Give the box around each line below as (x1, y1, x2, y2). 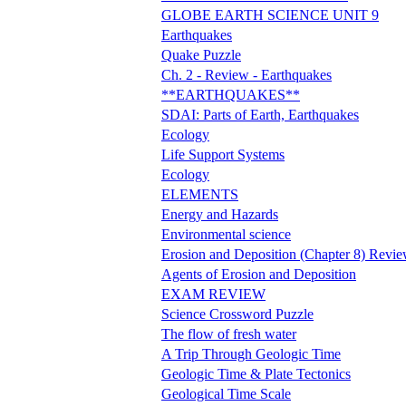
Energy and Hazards (161, 206, 278, 222)
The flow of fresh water (161, 325, 296, 342)
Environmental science (161, 226, 291, 242)
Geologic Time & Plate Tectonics (161, 365, 351, 382)
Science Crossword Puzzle (161, 305, 314, 322)
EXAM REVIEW (161, 285, 266, 302)
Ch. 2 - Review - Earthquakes (161, 66, 332, 82)
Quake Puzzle (161, 46, 241, 63)
